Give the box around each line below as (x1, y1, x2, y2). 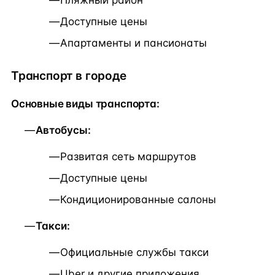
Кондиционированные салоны (60, 193, 216, 206)
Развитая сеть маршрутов (60, 150, 196, 163)
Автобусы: (36, 123, 91, 136)
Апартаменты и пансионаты (60, 37, 207, 50)
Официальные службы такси (60, 246, 209, 258)
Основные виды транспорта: (11, 97, 160, 110)
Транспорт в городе (11, 69, 126, 83)
